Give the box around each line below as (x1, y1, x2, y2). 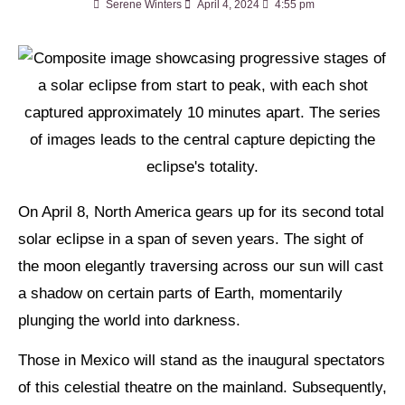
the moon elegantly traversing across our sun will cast (18, 258, 383, 275)
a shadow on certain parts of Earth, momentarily (18, 285, 343, 302)
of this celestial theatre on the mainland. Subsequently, (18, 379, 387, 397)
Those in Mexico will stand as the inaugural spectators (18, 352, 385, 370)
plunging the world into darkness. (18, 312, 240, 329)
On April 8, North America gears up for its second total (18, 203, 384, 221)
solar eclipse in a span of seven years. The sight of (18, 231, 363, 248)
